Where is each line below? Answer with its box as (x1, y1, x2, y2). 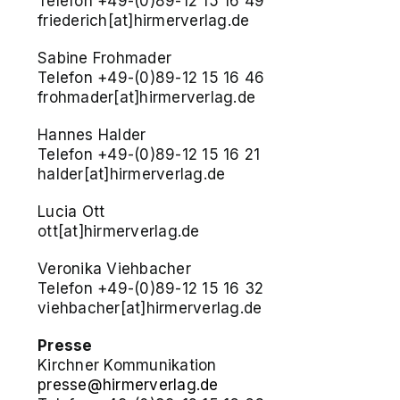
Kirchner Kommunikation (37, 355, 217, 374)
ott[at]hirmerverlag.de (37, 221, 200, 240)
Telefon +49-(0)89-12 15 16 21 (37, 145, 261, 163)
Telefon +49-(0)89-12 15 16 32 (37, 279, 264, 297)
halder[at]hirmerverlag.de (37, 164, 226, 183)
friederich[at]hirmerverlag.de (37, 11, 250, 29)
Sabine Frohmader (37, 48, 172, 67)
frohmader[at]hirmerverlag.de (37, 87, 256, 106)
